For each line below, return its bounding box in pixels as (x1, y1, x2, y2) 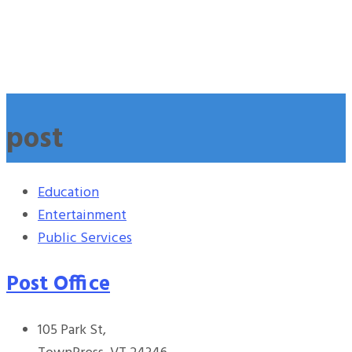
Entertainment (38, 204, 126, 228)
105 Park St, (38, 319, 106, 343)
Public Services (38, 227, 132, 251)
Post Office (6, 267, 110, 302)
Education (38, 181, 99, 205)
